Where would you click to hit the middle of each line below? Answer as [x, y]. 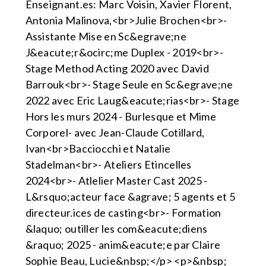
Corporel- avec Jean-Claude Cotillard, [115, 133]
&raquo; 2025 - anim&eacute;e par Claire [123, 245]
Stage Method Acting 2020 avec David [117, 69]
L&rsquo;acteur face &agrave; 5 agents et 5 [130, 197]
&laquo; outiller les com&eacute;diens [116, 229]
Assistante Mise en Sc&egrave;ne [106, 37]
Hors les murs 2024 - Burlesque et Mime [121, 117]
